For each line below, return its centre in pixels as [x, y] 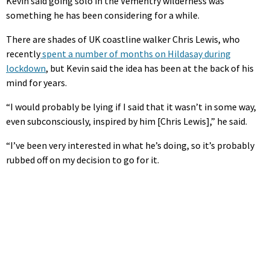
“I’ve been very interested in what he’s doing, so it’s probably [130, 146]
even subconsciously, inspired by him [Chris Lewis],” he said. [127, 121]
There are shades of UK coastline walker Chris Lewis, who [123, 39]
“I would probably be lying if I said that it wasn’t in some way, [131, 107]
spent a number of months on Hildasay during [136, 54]
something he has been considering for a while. [103, 15]
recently [23, 54]
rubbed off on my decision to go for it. [83, 160]
